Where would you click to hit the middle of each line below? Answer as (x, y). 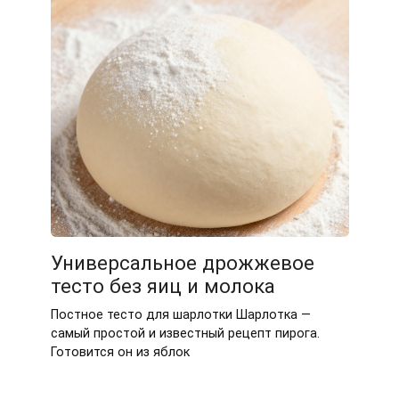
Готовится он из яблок (120, 352)
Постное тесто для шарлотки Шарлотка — (180, 314)
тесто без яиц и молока (163, 285)
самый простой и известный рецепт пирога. (185, 333)
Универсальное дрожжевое (182, 262)
